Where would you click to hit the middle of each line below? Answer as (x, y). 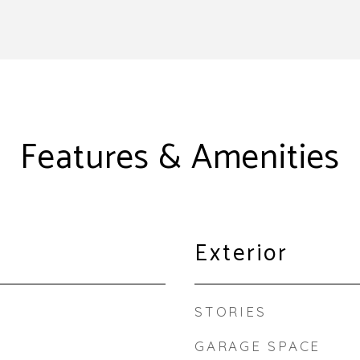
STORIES (231, 311)
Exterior (241, 254)
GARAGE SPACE (258, 346)
